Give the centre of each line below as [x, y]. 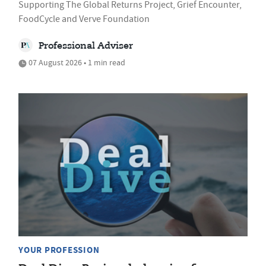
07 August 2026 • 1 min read [76, 62]
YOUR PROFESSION [59, 250]
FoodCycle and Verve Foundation [84, 19]
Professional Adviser [86, 46]
